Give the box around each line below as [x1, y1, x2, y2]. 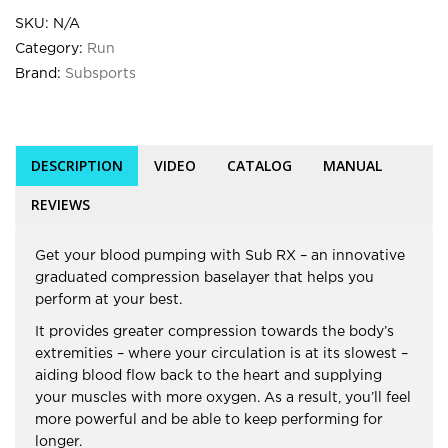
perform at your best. [35, 294, 182, 307]
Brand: [15, 68, 65, 81]
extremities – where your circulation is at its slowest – [35, 348, 408, 361]
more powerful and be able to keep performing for [35, 414, 383, 427]
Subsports [65, 68, 136, 81]
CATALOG [227, 156, 292, 176]
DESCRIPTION [31, 156, 123, 176]
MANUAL [323, 156, 382, 176]
